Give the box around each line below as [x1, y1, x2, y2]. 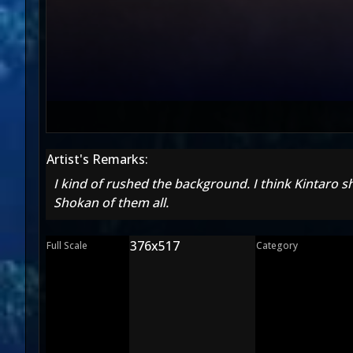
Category [256, 239, 298, 252]
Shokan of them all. [54, 194, 169, 211]
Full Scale [46, 239, 87, 252]
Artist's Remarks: [46, 150, 148, 168]
